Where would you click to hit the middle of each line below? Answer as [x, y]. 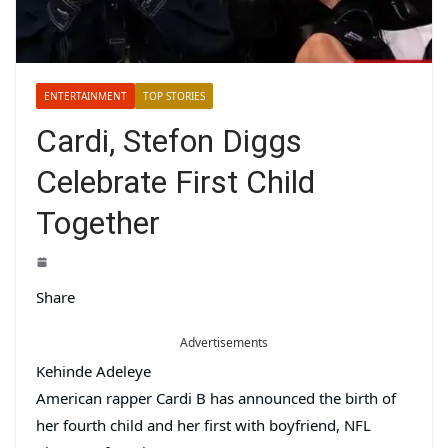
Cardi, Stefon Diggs [169, 141]
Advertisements [224, 343]
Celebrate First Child [175, 182]
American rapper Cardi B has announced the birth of [216, 398]
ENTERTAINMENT [85, 96]
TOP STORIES [174, 96]
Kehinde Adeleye [93, 371]
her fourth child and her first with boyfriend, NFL [203, 425]
